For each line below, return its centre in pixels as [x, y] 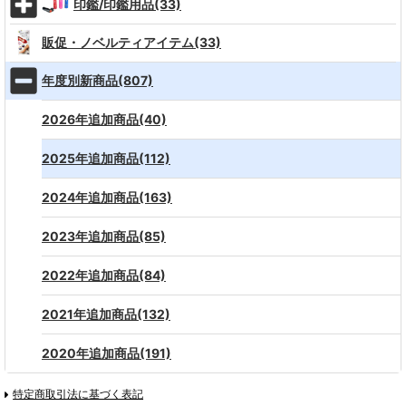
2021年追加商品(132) [106, 314]
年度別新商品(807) [97, 80]
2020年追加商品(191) [106, 353]
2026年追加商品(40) [104, 119]
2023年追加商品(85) [104, 236]
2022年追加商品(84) [104, 275]
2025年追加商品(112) [106, 158]
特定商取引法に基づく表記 [78, 394]
